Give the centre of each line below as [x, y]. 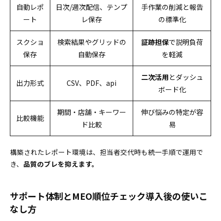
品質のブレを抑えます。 [61, 164]
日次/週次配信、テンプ [92, 7]
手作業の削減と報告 [172, 7]
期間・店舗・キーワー [92, 112]
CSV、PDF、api [92, 83]
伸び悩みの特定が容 [172, 112]
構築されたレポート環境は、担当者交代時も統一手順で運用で [107, 152]
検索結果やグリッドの [92, 42]
